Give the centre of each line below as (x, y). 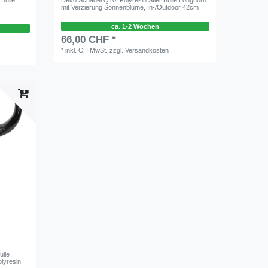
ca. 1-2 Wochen (135, 26)
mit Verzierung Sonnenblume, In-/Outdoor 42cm (130, 7)
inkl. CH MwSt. (87, 51)
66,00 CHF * (89, 40)
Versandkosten (147, 51)
